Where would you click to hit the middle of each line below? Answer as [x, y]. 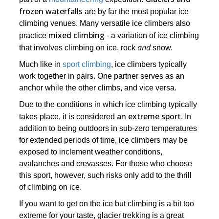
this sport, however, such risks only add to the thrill [106, 175]
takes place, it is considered [68, 117]
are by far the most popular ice [136, 11]
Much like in [41, 64]
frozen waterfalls [51, 11]
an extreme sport [149, 116]
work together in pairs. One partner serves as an [102, 76]
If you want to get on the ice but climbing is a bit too [107, 204]
